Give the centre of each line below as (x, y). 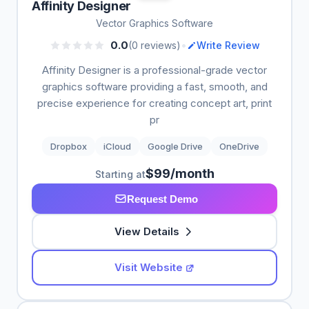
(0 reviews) (154, 45)
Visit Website (148, 267)
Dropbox (68, 146)
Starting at (120, 174)
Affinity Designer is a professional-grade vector (154, 70)
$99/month (180, 173)
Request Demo (162, 199)
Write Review (228, 45)
